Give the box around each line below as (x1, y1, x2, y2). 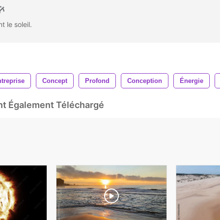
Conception (127, 77, 162, 84)
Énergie (180, 77, 203, 84)
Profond (85, 77, 110, 84)
